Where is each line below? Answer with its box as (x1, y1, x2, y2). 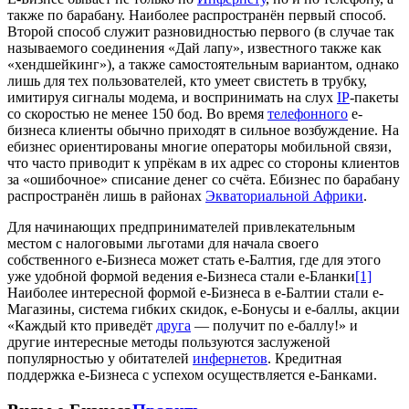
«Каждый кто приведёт (7, 317, 156, 333)
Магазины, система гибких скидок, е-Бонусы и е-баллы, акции (7, 300, 400, 317)
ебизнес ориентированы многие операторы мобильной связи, (7, 138, 392, 154)
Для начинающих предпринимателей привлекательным (7, 218, 355, 235)
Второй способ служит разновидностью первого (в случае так (7, 23, 394, 39)
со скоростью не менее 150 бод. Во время (7, 105, 267, 121)
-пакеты (350, 89, 399, 105)
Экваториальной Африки (205, 187, 363, 204)
